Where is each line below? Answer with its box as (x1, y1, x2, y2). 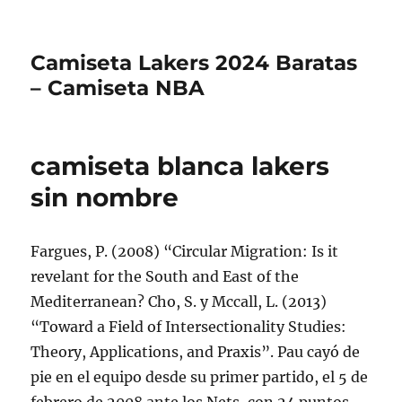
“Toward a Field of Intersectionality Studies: (31, 318, 347, 336)
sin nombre (31, 182, 179, 213)
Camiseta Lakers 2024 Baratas (31, 50, 358, 75)
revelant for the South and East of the (31, 267, 300, 285)
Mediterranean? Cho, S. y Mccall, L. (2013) (31, 293, 328, 310)
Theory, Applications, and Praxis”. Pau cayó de (31, 343, 361, 361)
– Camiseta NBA (31, 75, 205, 100)
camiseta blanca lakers (31, 151, 330, 181)
